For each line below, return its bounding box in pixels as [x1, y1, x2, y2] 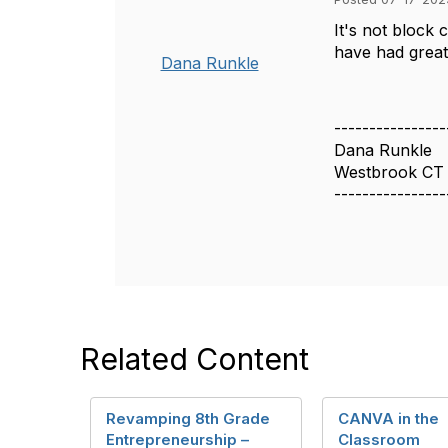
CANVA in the [338, 409, 439, 428]
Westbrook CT [334, 162, 444, 182]
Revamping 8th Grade [106, 409, 270, 428]
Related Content [80, 341, 309, 377]
